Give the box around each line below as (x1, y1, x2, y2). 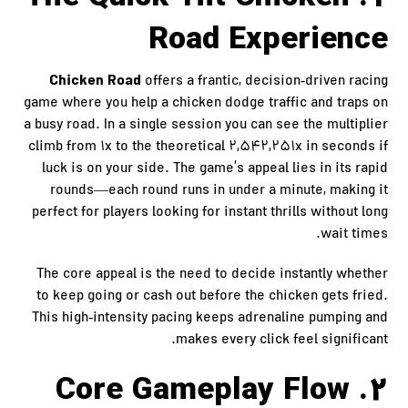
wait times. (320, 224, 388, 246)
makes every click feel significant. (175, 330, 388, 352)
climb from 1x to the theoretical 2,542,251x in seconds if (27, 137, 388, 158)
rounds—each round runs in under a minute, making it (49, 180, 388, 202)
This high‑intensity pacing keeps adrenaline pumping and (31, 308, 388, 330)
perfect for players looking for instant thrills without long (31, 202, 388, 224)
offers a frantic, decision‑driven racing (140, 71, 388, 93)
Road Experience (148, 16, 388, 65)
